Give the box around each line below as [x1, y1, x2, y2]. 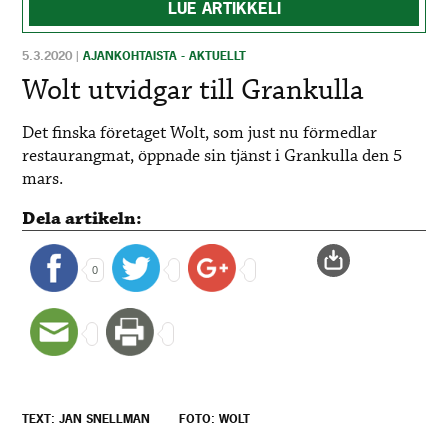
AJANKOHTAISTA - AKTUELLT [83, 47, 247, 64]
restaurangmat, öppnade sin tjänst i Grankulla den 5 [22, 144, 403, 168]
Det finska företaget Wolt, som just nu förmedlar [22, 121, 378, 145]
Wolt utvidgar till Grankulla [22, 71, 365, 110]
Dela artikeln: [22, 206, 143, 231]
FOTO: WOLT [179, 411, 251, 428]
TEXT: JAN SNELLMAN [22, 411, 151, 428]
